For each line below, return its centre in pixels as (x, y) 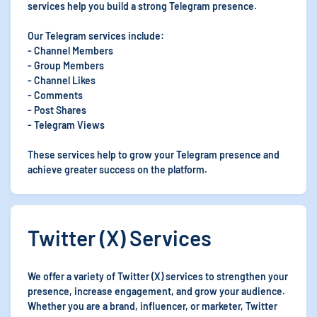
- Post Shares (57, 110)
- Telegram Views (66, 125)
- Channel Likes (62, 80)
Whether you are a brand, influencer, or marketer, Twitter (152, 306)
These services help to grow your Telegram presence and (154, 155)
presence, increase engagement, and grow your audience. (156, 291)
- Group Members (66, 65)
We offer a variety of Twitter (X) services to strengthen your (158, 276)
